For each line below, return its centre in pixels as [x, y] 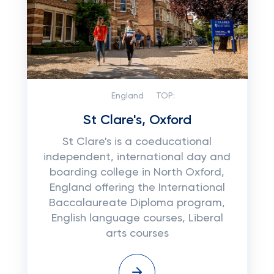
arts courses [137, 234]
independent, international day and [137, 157]
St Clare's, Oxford [137, 120]
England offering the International [137, 188]
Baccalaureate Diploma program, [137, 203]
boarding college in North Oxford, [137, 172]
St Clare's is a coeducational [137, 142]
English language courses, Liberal [137, 218]
